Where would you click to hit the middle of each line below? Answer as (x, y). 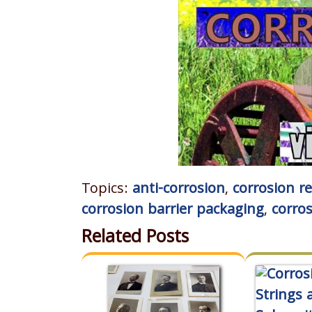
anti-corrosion (179, 190)
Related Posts (135, 239)
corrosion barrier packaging (173, 211)
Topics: (107, 190)
